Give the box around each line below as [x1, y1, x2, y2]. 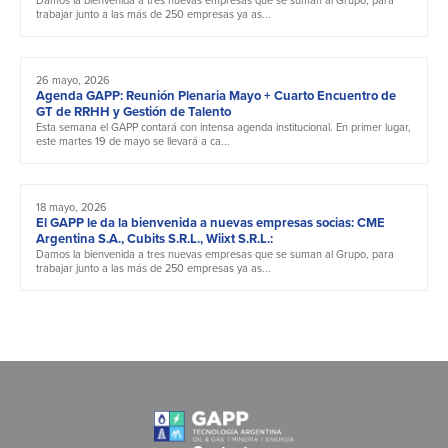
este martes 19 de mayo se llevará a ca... [36, 132, 230, 149]
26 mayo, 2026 [36, 71, 110, 88]
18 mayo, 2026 [36, 198, 107, 215]
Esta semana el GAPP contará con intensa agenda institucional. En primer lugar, [36, 118, 411, 135]
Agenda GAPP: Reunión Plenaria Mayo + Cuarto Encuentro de [36, 85, 396, 105]
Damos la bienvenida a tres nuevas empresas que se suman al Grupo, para [36, 245, 394, 262]
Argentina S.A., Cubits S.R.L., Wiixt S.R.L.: [36, 228, 273, 248]
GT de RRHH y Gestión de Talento [36, 101, 231, 121]
